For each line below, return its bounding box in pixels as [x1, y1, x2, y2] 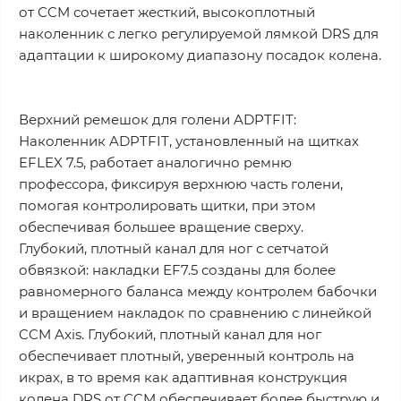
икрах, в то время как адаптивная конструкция [19, 369, 347, 387]
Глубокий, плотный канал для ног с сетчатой [19, 240, 328, 258]
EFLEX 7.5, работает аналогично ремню [19, 154, 292, 172]
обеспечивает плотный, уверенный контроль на [19, 347, 354, 365]
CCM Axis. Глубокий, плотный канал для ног [19, 326, 321, 344]
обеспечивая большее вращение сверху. [19, 218, 303, 236]
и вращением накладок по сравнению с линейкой [19, 304, 371, 322]
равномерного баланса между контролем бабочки [19, 283, 377, 301]
